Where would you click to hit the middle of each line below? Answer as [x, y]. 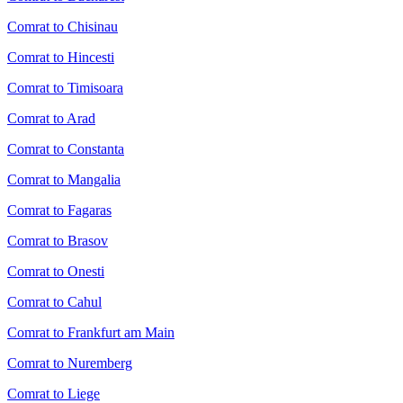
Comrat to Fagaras [59, 210]
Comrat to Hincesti [61, 58]
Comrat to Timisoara [65, 88]
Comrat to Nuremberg [70, 363]
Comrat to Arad [51, 119]
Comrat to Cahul [54, 302]
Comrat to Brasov [58, 241]
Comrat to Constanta [66, 149]
